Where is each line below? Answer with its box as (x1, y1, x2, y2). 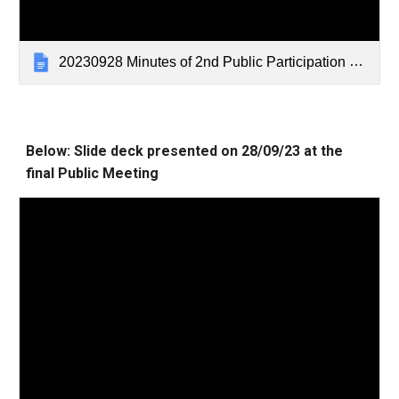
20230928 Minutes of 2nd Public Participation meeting (59, 53, 350, 69)
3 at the (292, 142, 344, 159)
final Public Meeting (26, 164, 163, 182)
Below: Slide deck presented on (26, 142, 242, 159)
